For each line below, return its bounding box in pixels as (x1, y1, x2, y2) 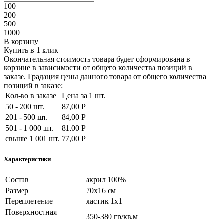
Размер (5, 186, 28, 195)
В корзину (4, 37, 38, 45)
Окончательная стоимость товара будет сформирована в (4, 54, 190, 63)
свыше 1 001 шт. (5, 134, 60, 143)
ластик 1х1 (86, 197, 122, 206)
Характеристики (4, 155, 51, 163)
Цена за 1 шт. (62, 91, 106, 100)
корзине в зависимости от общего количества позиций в (4, 63, 192, 72)
